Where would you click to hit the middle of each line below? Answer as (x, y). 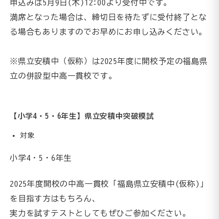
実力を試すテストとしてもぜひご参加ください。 (100, 213)
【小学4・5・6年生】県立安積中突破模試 (82, 116)
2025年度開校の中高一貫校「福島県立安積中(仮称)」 (109, 184)
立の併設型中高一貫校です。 (63, 76)
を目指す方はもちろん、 (55, 198)
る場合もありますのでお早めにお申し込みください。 (109, 32)
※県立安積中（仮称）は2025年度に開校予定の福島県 (109, 61)
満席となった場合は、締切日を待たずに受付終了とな (109, 17)
